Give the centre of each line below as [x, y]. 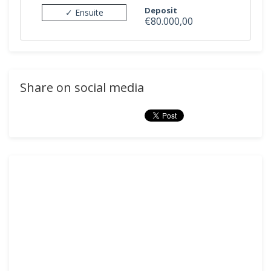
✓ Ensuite [84, 12]
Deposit [161, 10]
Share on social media [82, 87]
